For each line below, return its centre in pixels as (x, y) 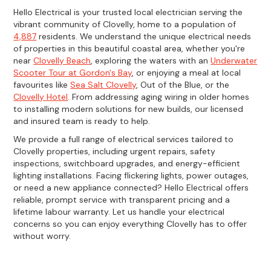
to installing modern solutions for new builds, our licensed (129, 109)
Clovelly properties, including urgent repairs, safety (115, 151)
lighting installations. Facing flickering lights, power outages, (131, 175)
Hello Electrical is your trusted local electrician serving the (128, 12)
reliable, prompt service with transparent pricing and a (122, 199)
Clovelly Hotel (41, 96)
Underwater (234, 60)
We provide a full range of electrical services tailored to (124, 139)
